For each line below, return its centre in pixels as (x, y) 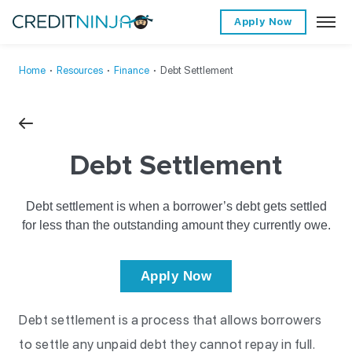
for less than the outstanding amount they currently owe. (176, 225)
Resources (80, 70)
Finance (132, 70)
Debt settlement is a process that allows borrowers (170, 320)
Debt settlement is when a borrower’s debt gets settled (176, 206)
